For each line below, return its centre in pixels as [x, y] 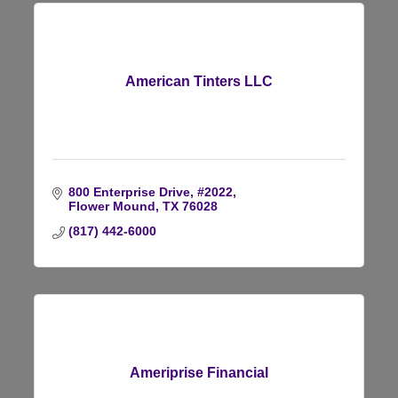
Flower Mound [111, 206]
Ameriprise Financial [199, 372]
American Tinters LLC [199, 81]
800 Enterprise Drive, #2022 [150, 191]
